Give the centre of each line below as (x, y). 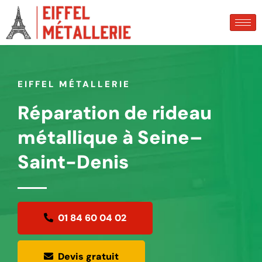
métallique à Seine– (110, 138)
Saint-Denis (73, 162)
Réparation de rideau (115, 113)
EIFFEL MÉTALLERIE (74, 85)
